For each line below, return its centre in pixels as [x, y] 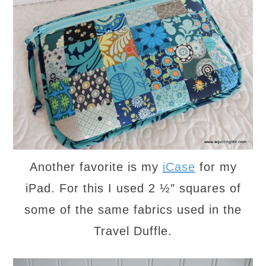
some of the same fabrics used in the [133, 209]
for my [216, 167]
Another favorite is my [96, 167]
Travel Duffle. [133, 231]
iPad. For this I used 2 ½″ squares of [133, 188]
